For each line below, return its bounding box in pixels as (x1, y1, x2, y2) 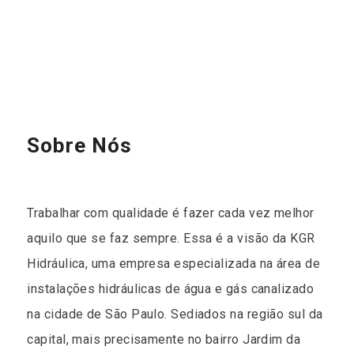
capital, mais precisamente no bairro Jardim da (27, 332, 301, 347)
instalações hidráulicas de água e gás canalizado (27, 281, 314, 296)
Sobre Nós (27, 134, 133, 157)
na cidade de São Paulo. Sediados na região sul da (27, 307, 323, 322)
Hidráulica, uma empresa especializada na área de (27, 256, 321, 271)
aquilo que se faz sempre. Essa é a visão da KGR (27, 231, 315, 246)
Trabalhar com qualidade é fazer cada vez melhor (27, 205, 314, 220)
